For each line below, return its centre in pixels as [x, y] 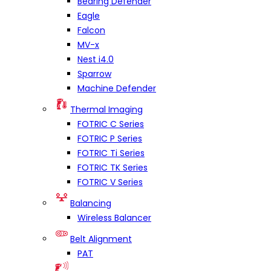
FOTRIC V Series [110, 182]
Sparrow [94, 74]
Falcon [91, 31]
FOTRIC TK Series [113, 168]
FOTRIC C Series [111, 124]
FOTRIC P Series [110, 139]
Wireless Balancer [114, 218]
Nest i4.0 [96, 60]
